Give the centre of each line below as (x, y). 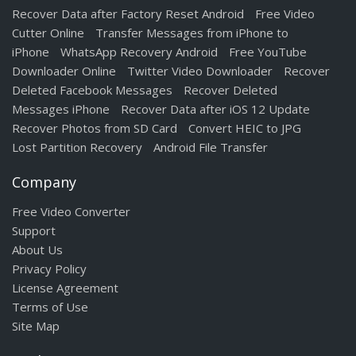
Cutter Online (48, 33)
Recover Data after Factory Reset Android (128, 14)
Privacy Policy (49, 269)
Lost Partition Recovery (77, 147)
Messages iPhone (61, 109)
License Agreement (65, 288)
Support (34, 230)
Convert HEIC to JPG (245, 128)
